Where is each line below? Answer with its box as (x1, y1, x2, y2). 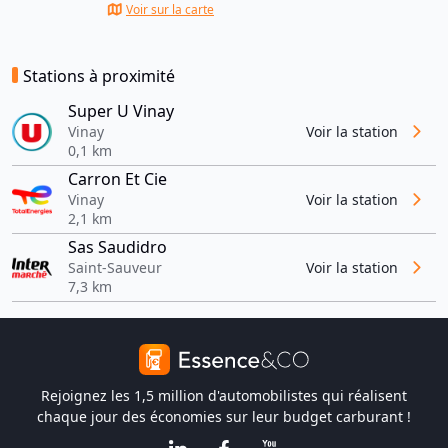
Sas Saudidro (68, 236, 167, 259)
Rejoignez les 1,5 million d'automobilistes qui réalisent (41, 386, 407, 406)
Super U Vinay (68, 100, 174, 123)
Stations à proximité (23, 65, 175, 88)
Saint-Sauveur (68, 258, 162, 278)
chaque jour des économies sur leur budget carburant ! (37, 407, 411, 427)
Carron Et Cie (68, 168, 167, 191)
